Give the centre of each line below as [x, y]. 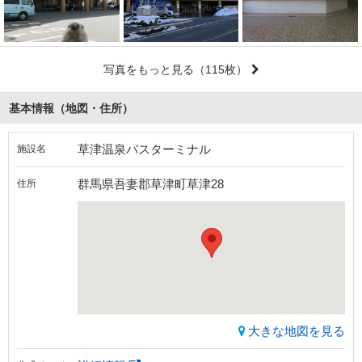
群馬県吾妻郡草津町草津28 [151, 184]
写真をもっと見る [148, 70]
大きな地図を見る [297, 331]
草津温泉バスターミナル [144, 149]
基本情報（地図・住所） [71, 109]
